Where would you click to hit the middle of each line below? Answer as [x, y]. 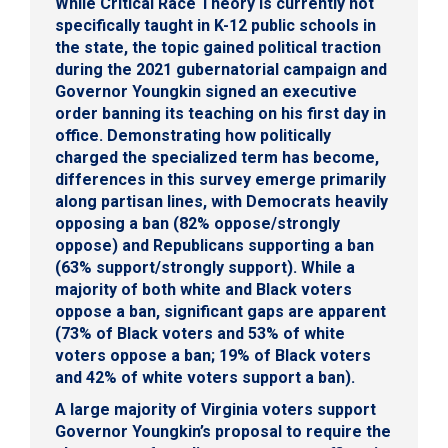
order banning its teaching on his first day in [220, 113]
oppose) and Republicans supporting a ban [214, 245]
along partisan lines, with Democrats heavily [221, 201]
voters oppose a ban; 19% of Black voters [213, 355]
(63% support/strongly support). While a [205, 267]
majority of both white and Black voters [203, 289]
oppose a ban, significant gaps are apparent [220, 311]
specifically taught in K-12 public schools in [215, 25]
